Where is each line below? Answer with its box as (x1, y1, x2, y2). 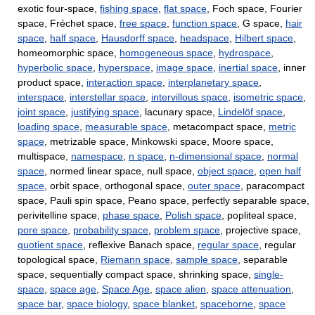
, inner (278, 62, 306, 73)
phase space (103, 210, 160, 221)
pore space (18, 224, 67, 236)
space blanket (133, 298, 195, 309)
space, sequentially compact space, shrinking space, (18, 269, 254, 280)
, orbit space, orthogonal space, (44, 180, 188, 191)
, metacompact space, (167, 121, 269, 132)
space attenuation (212, 283, 291, 295)
